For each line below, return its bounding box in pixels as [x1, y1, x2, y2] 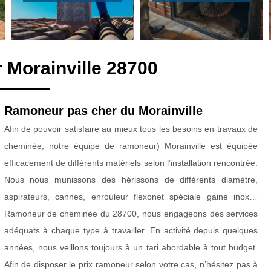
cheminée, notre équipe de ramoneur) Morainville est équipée [4, 141, 258, 151]
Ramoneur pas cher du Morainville [4, 104, 203, 117]
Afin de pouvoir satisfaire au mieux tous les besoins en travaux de [4, 124, 258, 134]
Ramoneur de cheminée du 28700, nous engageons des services [4, 209, 258, 218]
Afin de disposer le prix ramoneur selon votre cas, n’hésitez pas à [4, 260, 258, 269]
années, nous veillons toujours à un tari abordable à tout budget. [4, 243, 258, 252]
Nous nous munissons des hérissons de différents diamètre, [4, 175, 258, 184]
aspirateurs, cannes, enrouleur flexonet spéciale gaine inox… [4, 192, 258, 201]
